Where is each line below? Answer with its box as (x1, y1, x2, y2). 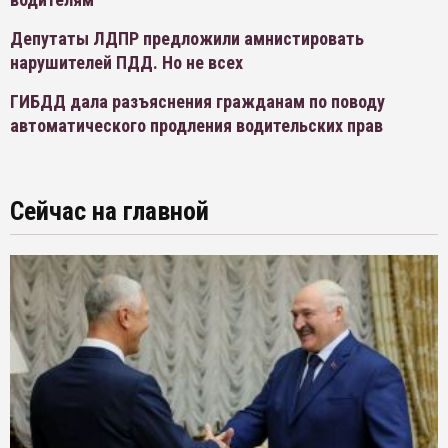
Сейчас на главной (10, 196, 209, 227)
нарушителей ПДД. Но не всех (10, 52, 243, 74)
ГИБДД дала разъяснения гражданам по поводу (10, 91, 385, 113)
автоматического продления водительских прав (10, 115, 383, 137)
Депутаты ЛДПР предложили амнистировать (10, 28, 364, 50)
